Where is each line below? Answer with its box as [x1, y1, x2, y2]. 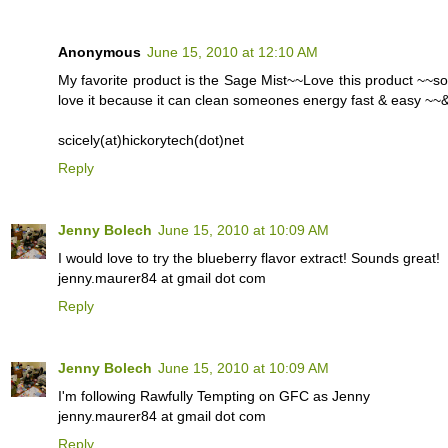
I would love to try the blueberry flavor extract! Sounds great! [58, 249, 440, 266]
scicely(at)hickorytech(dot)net [58, 131, 244, 148]
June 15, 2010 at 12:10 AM [147, 43, 318, 60]
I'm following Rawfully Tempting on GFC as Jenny [58, 387, 370, 404]
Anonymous [58, 43, 141, 60]
